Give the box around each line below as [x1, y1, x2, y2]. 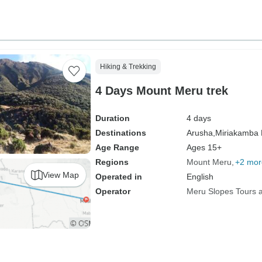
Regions [95, 157, 129, 167]
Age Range [95, 143, 139, 152]
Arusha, [186, 128, 215, 137]
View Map [42, 170, 79, 180]
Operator [95, 187, 130, 196]
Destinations [95, 128, 146, 137]
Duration [95, 113, 130, 123]
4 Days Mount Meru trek [95, 84, 228, 97]
